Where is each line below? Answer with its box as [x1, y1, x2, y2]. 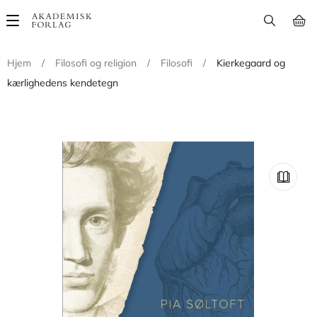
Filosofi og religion [55, 57, 137, 69]
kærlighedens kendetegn [7, 76, 118, 89]
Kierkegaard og [217, 57, 285, 69]
